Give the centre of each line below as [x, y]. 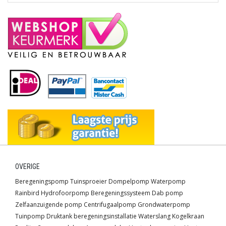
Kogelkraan [188, 216]
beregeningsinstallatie [105, 216]
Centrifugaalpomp [110, 205]
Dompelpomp [129, 182]
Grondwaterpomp [164, 205]
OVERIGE [27, 167]
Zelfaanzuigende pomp [49, 205]
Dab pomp [167, 193]
